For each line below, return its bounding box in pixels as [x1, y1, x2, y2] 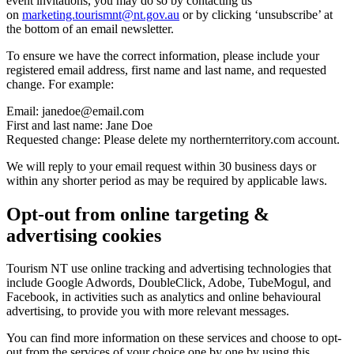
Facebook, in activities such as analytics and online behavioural [6, 290, 321, 304]
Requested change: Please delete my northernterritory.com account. [6, 132, 340, 146]
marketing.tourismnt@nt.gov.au [22, 7, 179, 21]
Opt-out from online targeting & [6, 203, 269, 224]
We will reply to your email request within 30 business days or [6, 159, 316, 173]
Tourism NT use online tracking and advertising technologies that [6, 262, 331, 276]
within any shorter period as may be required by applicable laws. [6, 173, 327, 187]
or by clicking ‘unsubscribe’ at [179, 7, 333, 21]
